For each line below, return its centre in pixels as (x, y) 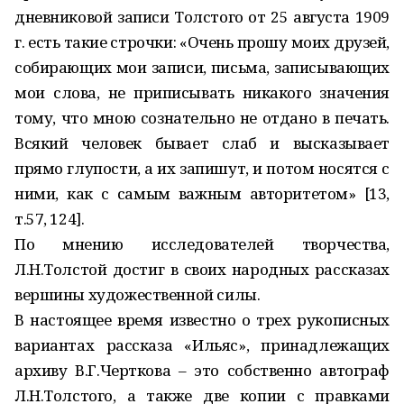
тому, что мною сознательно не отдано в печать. (202, 118)
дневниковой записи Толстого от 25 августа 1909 (202, 17)
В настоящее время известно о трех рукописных (202, 320)
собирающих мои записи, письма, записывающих (202, 67)
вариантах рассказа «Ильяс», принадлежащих (202, 345)
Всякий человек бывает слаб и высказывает (202, 143)
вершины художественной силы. (138, 294)
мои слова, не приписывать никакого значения (202, 92)
